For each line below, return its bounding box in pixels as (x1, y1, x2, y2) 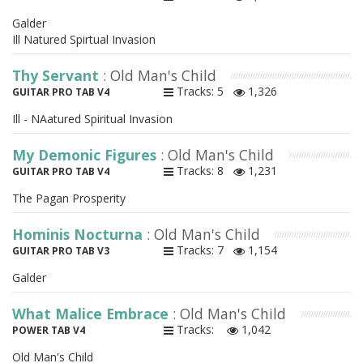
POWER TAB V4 (12, 323, 85, 338)
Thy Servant (12, 66, 103, 86)
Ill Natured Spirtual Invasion (12, 32, 156, 48)
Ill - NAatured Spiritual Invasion (12, 111, 173, 127)
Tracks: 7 (173, 242, 233, 258)
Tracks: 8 (173, 163, 233, 179)
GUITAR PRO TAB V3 (12, 244, 109, 258)
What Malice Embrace (12, 304, 173, 324)
